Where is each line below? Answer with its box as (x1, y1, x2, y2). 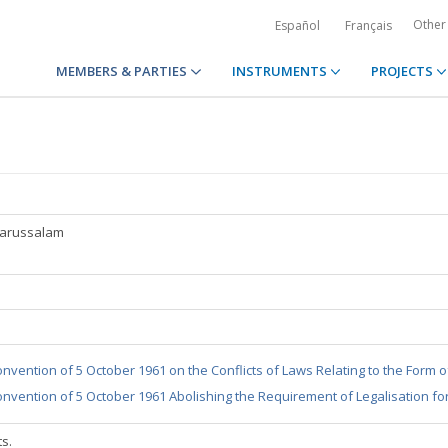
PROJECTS (370, 62, 436, 80)
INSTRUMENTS (231, 62, 330, 80)
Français (345, 17, 392, 34)
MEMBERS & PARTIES (56, 62, 191, 80)
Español (275, 17, 320, 34)
